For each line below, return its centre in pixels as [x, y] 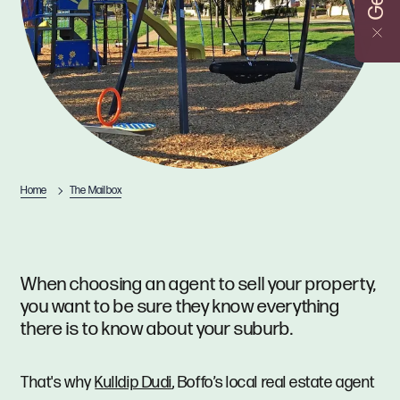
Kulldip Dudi [133, 383]
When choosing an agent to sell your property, [199, 285]
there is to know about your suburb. [157, 329]
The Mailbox [96, 190]
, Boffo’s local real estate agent [273, 383]
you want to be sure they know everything [180, 307]
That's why [58, 383]
